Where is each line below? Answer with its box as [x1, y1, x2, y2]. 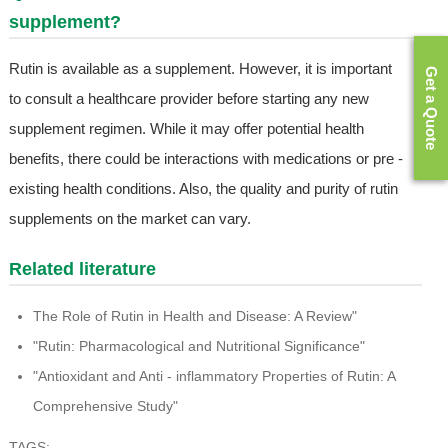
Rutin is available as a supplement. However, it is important [8, 60, 392, 78]
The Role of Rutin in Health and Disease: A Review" [32, 308, 357, 325]
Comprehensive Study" [32, 398, 178, 415]
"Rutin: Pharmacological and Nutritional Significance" [32, 338, 365, 355]
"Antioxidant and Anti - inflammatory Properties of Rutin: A [32, 368, 395, 385]
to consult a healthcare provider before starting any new [8, 90, 369, 108]
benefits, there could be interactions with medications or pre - [8, 150, 403, 168]
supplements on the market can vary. [8, 210, 251, 228]
